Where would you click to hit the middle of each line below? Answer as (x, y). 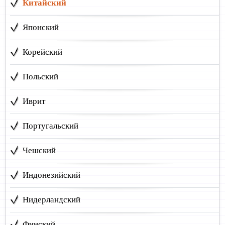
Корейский (43, 52)
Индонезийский (52, 175)
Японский (41, 27)
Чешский (39, 150)
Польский (41, 76)
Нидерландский (52, 199)
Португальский (51, 126)
